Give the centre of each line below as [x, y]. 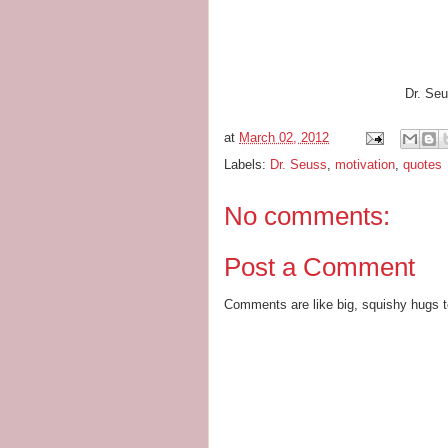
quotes [422, 164]
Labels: [247, 164]
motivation [365, 164]
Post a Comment [319, 266]
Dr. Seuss [298, 164]
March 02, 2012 [284, 138]
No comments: [307, 216]
